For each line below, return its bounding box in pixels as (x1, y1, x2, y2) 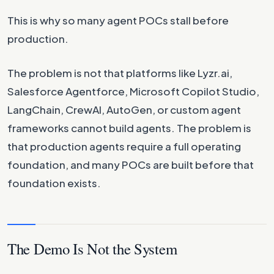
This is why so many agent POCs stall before (7, 13, 229, 27)
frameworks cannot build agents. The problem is (7, 121, 251, 135)
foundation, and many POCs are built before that (7, 158, 254, 171)
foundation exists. (7, 176, 101, 190)
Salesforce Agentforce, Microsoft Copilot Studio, (7, 84, 259, 98)
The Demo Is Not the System (7, 239, 177, 259)
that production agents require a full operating (7, 139, 241, 153)
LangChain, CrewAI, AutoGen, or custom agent (7, 103, 241, 116)
